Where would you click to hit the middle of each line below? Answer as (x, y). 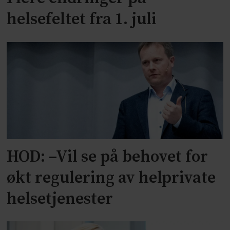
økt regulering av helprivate (111, 178)
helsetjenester (60, 199)
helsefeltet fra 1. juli (82, 20)
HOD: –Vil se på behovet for (108, 157)
